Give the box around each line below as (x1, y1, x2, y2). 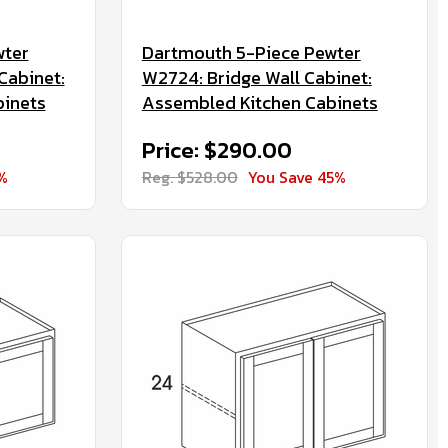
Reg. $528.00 (141, 165, 238, 189)
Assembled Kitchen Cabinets (141, 89, 378, 116)
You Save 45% (247, 165, 346, 189)
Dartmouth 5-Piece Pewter (141, 39, 361, 66)
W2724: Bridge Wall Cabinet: (141, 64, 372, 91)
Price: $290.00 (141, 134, 292, 167)
